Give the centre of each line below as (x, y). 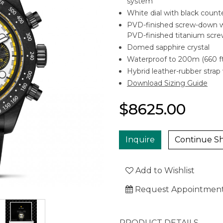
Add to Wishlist (164, 170)
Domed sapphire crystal (168, 47)
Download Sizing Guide (167, 83)
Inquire (140, 140)
